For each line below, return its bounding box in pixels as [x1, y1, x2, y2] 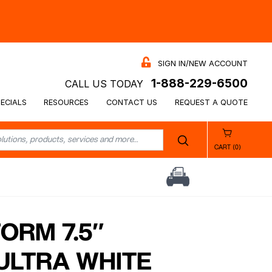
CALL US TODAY [65, 77, 143, 90]
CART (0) [214, 144, 241, 151]
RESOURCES [44, 97, 89, 107]
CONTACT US [106, 97, 158, 107]
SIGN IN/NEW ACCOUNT [158, 58, 248, 68]
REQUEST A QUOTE [175, 97, 248, 107]
